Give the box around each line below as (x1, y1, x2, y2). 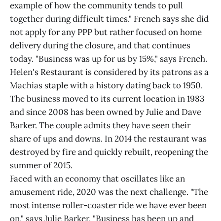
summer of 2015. (10, 160, 73, 171)
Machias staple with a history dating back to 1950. (10, 80, 203, 91)
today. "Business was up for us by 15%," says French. (10, 53, 207, 65)
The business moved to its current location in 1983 (10, 93, 204, 105)
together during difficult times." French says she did (10, 13, 209, 25)
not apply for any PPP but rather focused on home (10, 27, 202, 38)
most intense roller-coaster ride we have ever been (10, 200, 207, 211)
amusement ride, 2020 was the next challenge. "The (10, 186, 208, 198)
